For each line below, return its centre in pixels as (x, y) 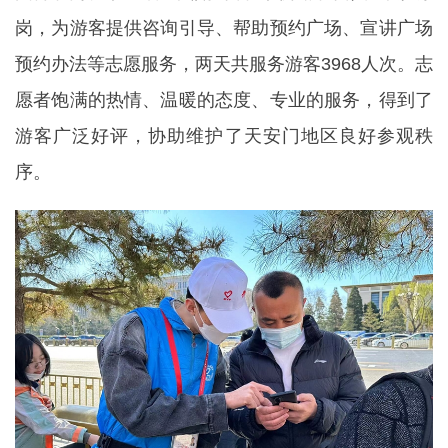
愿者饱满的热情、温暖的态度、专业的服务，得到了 (224, 100)
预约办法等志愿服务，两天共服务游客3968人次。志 (224, 64)
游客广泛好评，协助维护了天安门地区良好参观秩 (224, 136)
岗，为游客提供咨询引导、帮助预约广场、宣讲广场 (224, 28)
